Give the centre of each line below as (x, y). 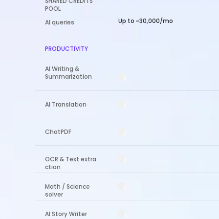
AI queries (60, 22)
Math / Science (67, 186)
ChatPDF (58, 132)
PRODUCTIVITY (66, 49)
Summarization (68, 77)
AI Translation (66, 104)
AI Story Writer (66, 214)
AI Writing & (62, 69)
